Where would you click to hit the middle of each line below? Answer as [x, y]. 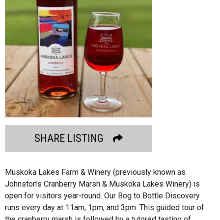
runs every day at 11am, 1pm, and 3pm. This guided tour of [105, 207]
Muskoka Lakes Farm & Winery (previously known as [95, 172]
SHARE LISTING [69, 138]
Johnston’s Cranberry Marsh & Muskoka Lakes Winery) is [102, 184]
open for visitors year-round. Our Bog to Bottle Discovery [102, 195]
